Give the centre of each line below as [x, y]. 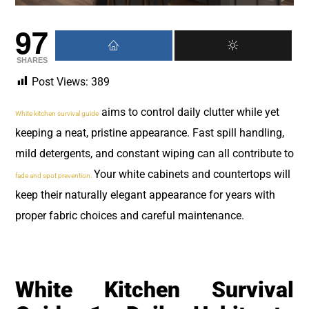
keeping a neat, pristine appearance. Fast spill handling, [150, 132]
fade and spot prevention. [54, 175]
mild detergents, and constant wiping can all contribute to [154, 153]
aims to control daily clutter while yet [189, 112]
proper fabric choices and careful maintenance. [131, 215]
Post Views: [60, 81]
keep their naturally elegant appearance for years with [145, 195]
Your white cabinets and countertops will [192, 174]
